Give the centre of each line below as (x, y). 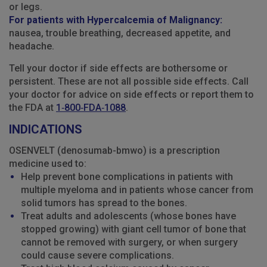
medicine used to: (48, 164)
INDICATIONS (46, 130)
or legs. (26, 7)
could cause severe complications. (97, 256)
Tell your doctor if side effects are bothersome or (118, 69)
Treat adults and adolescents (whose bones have (128, 216)
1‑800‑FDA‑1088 (91, 108)
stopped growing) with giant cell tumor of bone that (133, 229)
